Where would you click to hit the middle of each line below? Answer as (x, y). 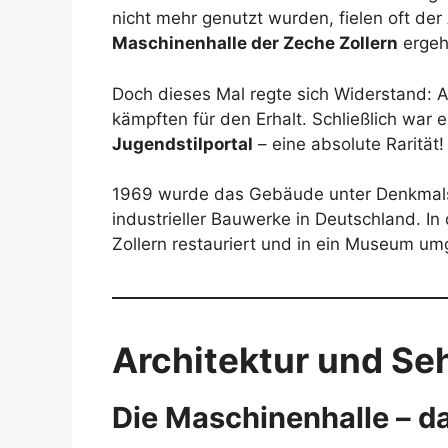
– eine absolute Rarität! (348, 143)
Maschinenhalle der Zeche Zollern (255, 43)
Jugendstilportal (182, 143)
